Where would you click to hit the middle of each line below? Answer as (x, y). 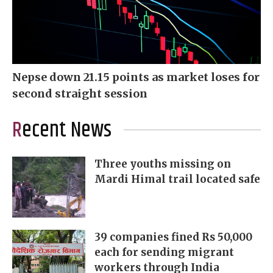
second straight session (80, 94)
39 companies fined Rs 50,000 (173, 237)
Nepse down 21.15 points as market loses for (136, 77)
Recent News (67, 131)
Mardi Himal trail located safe (177, 179)
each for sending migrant (164, 253)
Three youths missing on (163, 164)
